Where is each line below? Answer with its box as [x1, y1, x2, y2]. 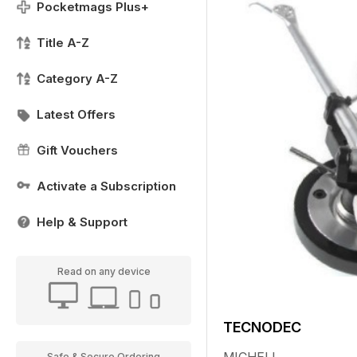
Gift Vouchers [37, 143, 118, 158]
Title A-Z [37, 35, 89, 50]
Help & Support [37, 214, 127, 229]
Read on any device [57, 265, 151, 277]
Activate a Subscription [37, 178, 176, 194]
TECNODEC [223, 319, 301, 335]
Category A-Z [37, 71, 118, 86]
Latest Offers [37, 107, 116, 122]
